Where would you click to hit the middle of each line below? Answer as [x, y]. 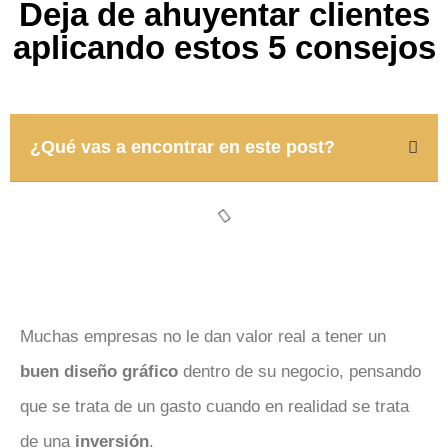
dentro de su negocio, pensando [299, 371]
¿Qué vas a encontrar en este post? [182, 146]
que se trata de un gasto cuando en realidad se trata [214, 406]
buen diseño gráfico [99, 371]
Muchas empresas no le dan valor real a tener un [203, 336]
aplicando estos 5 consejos [224, 47]
